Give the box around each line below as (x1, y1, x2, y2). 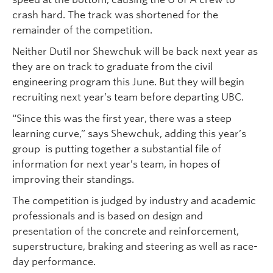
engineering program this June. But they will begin (12, 76, 244, 88)
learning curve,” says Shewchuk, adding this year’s (12, 128, 246, 140)
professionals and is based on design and (12, 210, 203, 222)
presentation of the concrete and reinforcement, (12, 225, 239, 238)
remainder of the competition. (12, 24, 152, 37)
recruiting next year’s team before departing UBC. (12, 91, 244, 104)
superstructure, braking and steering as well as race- (12, 241, 258, 253)
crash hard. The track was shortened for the (12, 9, 218, 21)
